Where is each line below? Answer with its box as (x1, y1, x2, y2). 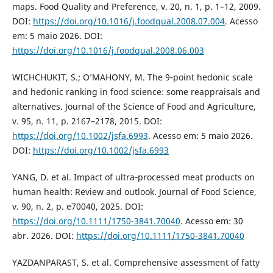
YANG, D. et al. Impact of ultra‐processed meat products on (12, 171, 255, 183)
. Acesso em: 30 (180, 214, 243, 227)
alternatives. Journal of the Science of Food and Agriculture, (12, 100, 256, 112)
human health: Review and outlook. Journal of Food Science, (12, 185, 257, 197)
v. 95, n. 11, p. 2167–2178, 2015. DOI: (12, 115, 162, 127)
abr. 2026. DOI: (12, 229, 76, 241)
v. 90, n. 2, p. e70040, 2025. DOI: (12, 200, 143, 212)
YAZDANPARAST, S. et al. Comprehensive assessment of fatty (12, 256, 260, 268)
